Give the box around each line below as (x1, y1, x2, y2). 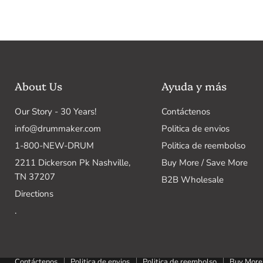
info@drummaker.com (15, 123, 101, 134)
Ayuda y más (161, 79, 227, 93)
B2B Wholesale (161, 174, 224, 186)
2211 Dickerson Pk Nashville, (15, 157, 130, 168)
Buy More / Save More (161, 157, 248, 168)
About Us (15, 79, 62, 93)
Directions (15, 188, 53, 200)
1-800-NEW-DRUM (15, 140, 94, 151)
